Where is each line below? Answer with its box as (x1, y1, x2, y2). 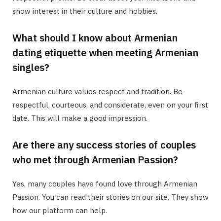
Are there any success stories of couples (12, 138, 196, 152)
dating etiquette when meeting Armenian (12, 46, 198, 60)
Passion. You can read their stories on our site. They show (12, 192, 209, 202)
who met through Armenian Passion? (12, 153, 178, 167)
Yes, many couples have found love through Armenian (12, 179, 197, 189)
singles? (12, 61, 49, 74)
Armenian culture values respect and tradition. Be (12, 87, 183, 97)
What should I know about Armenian (12, 31, 178, 45)
